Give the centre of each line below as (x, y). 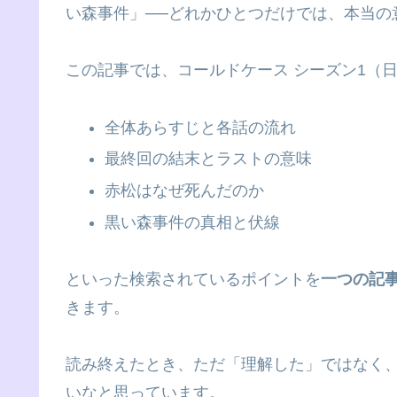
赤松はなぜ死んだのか (184, 191)
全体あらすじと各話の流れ (200, 127)
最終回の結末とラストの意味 (208, 159)
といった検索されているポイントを (193, 279)
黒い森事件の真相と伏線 (192, 222)
